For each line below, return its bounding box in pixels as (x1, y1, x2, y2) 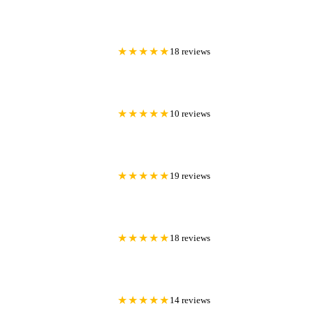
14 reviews (169, 296, 210, 306)
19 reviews (169, 171, 210, 182)
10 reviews (169, 109, 210, 119)
